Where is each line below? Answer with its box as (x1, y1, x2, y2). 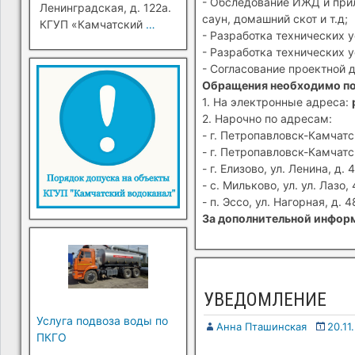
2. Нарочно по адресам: (201, 112, 332, 125)
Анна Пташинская (216, 320, 307, 333)
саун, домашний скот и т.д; (201, 12, 348, 25)
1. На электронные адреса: (201, 95, 352, 109)
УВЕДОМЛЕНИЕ (203, 288, 326, 311)
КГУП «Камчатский (40, 17, 146, 31)
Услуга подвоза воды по (36, 313, 168, 327)
